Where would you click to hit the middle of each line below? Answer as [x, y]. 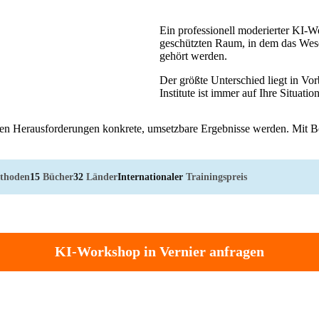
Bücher [57, 176]
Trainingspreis [215, 176]
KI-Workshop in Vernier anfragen [159, 252]
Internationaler [150, 176]
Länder [100, 176]
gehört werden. [193, 56]
